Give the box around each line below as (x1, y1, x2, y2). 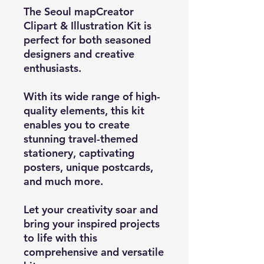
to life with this (24, 230, 97, 245)
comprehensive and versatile (24, 245, 164, 259)
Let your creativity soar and (24, 202, 158, 216)
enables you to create (24, 117, 130, 131)
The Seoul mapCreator (24, 4, 134, 18)
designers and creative (24, 47, 134, 61)
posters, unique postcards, (24, 160, 153, 174)
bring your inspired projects (24, 216, 160, 230)
